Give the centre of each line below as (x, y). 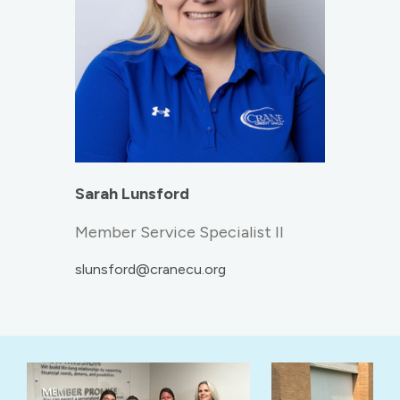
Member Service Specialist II (179, 233)
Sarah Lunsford (132, 194)
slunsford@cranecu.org (150, 270)
